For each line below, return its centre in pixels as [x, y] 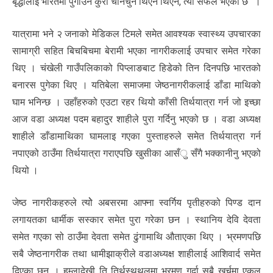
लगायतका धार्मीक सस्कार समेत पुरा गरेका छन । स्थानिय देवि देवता [136, 219]
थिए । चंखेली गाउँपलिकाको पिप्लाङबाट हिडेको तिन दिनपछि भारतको [136, 68]
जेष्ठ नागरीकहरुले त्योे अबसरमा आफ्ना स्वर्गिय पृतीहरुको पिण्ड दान [136, 202]
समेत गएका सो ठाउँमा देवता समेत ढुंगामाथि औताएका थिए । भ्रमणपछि [136, 236]
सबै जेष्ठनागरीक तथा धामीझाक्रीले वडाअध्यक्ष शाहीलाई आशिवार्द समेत [136, 253]
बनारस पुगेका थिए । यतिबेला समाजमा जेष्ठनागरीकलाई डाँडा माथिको [136, 85]
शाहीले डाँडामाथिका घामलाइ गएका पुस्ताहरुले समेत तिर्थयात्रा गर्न [136, 136]
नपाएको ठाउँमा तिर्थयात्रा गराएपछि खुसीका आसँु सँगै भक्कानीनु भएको [136, 153]
